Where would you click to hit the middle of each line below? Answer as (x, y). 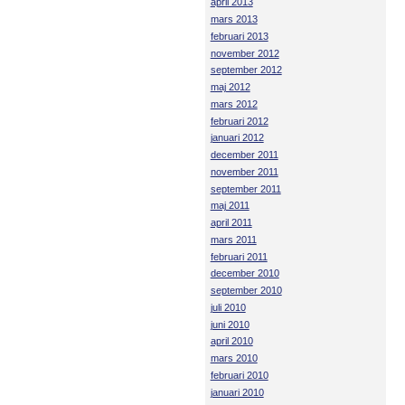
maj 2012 (230, 87)
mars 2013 (234, 19)
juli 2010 (228, 307)
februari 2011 (239, 256)
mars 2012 (234, 104)
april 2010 (231, 341)
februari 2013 (239, 36)
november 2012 (245, 53)
